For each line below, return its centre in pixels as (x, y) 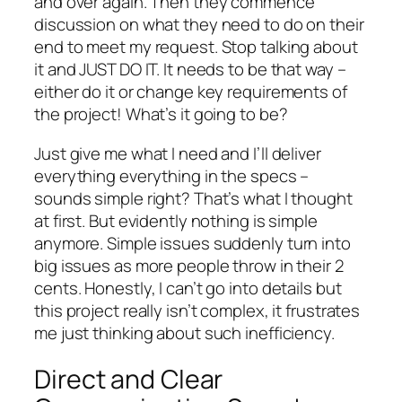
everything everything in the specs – (172, 175)
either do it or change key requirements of (191, 92)
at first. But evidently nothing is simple (176, 220)
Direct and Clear (129, 380)
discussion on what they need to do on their (199, 25)
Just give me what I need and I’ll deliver (178, 153)
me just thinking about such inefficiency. (184, 332)
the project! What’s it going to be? (161, 114)
